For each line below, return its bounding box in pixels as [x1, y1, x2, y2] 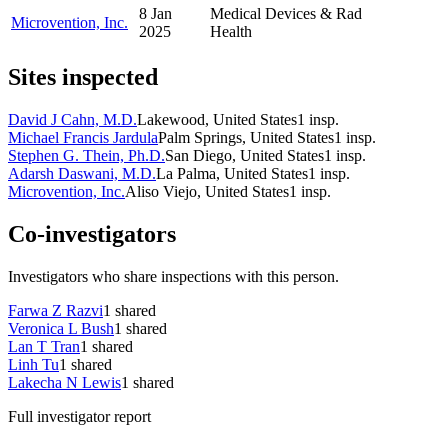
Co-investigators [8, 221, 176, 248]
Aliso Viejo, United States [125, 183, 289, 201]
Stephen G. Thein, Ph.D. [8, 147, 165, 165]
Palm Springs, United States [158, 129, 334, 147]
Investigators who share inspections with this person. [8, 267, 339, 285]
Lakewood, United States [137, 111, 297, 129]
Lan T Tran [8, 337, 80, 355]
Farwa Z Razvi [8, 301, 103, 319]
